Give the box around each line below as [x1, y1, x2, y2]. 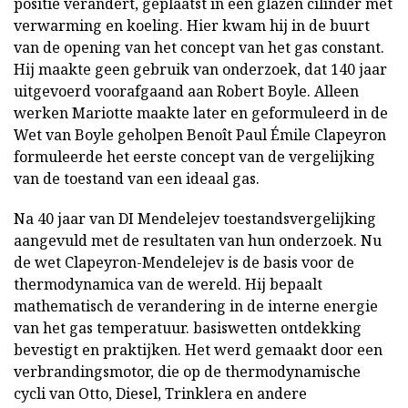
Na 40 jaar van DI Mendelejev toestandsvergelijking [14, 208, 376, 229]
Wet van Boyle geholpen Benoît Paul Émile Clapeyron [14, 124, 386, 145]
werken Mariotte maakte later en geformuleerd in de [14, 102, 388, 123]
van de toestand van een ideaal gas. [14, 168, 260, 189]
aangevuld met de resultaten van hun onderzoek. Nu [14, 229, 382, 250]
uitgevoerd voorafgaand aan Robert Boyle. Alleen [14, 80, 359, 101]
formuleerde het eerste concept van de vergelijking [14, 146, 375, 167]
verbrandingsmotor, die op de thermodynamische [14, 361, 361, 382]
